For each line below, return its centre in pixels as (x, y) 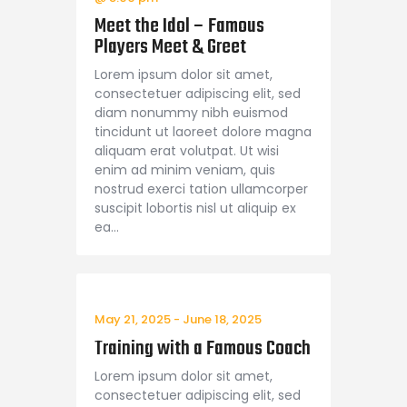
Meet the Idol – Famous (179, 26)
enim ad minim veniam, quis (185, 170)
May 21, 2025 (133, 320)
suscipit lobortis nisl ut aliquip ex (195, 208)
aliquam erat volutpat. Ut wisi (187, 151)
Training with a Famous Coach (203, 348)
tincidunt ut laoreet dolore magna (203, 132)
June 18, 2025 (222, 320)
